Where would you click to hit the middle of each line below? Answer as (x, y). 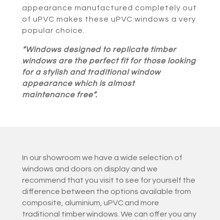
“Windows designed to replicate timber (99, 50)
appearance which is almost (78, 84)
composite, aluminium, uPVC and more (90, 203)
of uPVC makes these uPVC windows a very (109, 19)
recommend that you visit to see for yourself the (109, 180)
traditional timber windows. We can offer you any (109, 214)
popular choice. (53, 31)
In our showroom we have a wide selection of (102, 158)
